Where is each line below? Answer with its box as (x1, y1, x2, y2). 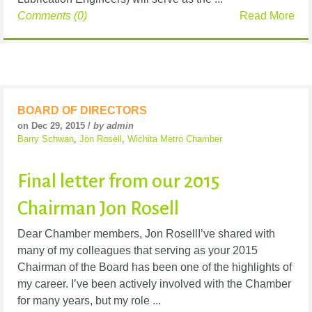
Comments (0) (17, 9, 87, 22)
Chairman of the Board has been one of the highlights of (17, 260, 292, 273)
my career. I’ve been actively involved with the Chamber (17, 277, 291, 290)
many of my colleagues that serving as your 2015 (17, 244, 258, 256)
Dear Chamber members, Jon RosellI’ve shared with (17, 227, 275, 240)
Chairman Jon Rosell (17, 197, 179, 219)
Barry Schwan (17, 133, 74, 144)
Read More (240, 9, 295, 22)
